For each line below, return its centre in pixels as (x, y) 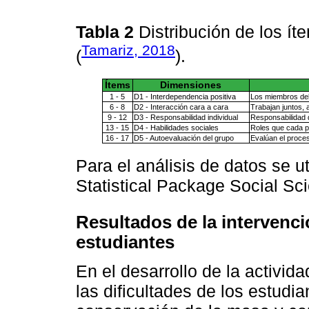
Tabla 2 (107, 32)
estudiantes (125, 242)
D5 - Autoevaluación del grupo (183, 138)
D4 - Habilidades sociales (176, 127)
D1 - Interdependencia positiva (185, 96)
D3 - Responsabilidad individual (186, 117)
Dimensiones (191, 85)
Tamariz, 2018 (128, 50)
